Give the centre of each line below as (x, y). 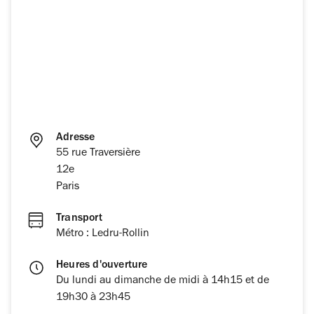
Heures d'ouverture (102, 266)
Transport (79, 219)
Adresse (76, 138)
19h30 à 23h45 (93, 298)
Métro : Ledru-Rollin (103, 234)
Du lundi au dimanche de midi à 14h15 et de (163, 281)
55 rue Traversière (98, 154)
